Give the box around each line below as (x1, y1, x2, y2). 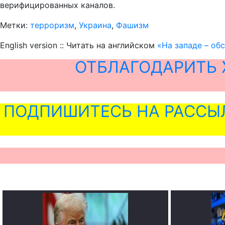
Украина (79, 20, 111, 31)
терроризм (30, 20, 74, 31)
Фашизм (116, 20, 149, 31)
